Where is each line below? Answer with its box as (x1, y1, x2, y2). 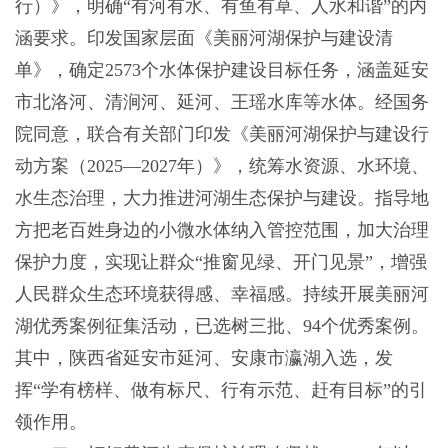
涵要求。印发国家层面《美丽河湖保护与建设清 (14, 28, 393, 49)
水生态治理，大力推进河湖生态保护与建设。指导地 (14, 188, 429, 209)
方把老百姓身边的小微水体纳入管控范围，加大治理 (14, 220, 429, 241)
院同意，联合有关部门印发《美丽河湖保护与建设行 (14, 124, 429, 145)
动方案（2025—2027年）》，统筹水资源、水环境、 (14, 156, 429, 177)
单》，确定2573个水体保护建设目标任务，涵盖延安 (14, 60, 429, 81)
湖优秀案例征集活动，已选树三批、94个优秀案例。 (14, 316, 429, 337)
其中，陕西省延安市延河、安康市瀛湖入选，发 (14, 348, 393, 369)
